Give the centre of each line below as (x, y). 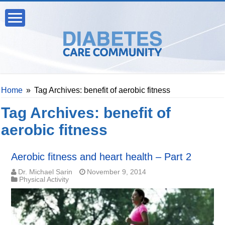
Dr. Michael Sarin (45, 172)
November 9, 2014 (117, 172)
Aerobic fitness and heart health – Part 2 (101, 157)
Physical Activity (44, 180)
